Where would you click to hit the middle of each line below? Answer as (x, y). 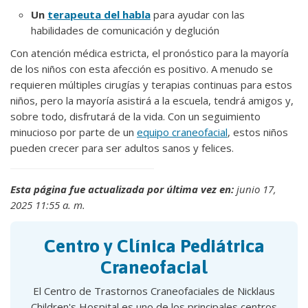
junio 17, (255, 189)
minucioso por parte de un (74, 132)
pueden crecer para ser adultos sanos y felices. (122, 148)
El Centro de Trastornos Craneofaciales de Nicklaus (154, 291)
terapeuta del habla (99, 14)
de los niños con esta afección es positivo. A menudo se (142, 69)
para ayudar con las (198, 14)
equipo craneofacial (182, 132)
